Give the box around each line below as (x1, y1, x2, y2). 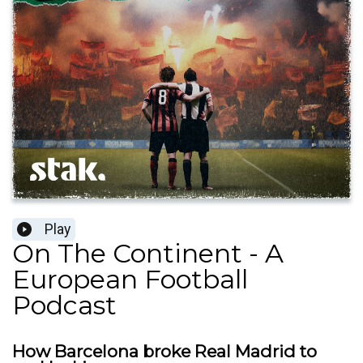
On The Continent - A (12, 237, 284, 270)
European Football (12, 263, 248, 296)
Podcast (12, 289, 117, 322)
